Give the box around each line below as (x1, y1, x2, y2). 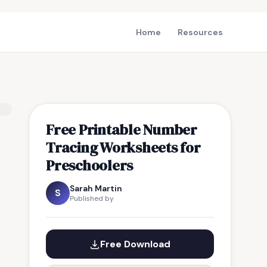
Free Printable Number (46, 119, 197, 139)
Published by (70, 194, 114, 203)
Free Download (100, 238, 170, 250)
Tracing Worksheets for (46, 137, 201, 157)
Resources (178, 27, 223, 38)
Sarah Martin (70, 183, 122, 194)
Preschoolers (46, 155, 133, 175)
